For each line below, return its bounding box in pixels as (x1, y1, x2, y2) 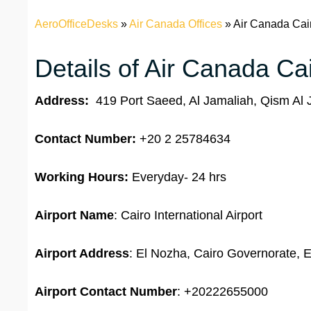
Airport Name (35, 208, 114, 223)
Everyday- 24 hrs (128, 170, 226, 185)
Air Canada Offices (129, 18, 222, 31)
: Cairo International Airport (114, 208, 262, 223)
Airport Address (35, 246, 129, 261)
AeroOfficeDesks (35, 18, 118, 31)
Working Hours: (35, 170, 128, 185)
